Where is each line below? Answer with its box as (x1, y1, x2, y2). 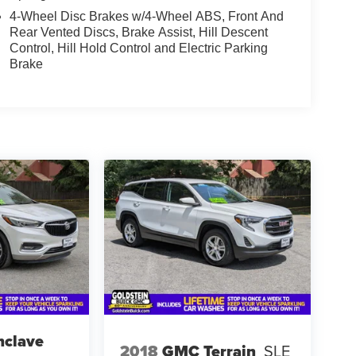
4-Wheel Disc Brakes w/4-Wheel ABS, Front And (9, 9, 284, 23)
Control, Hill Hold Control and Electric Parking (9, 41, 268, 55)
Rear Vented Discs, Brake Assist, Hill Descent (9, 25, 268, 39)
